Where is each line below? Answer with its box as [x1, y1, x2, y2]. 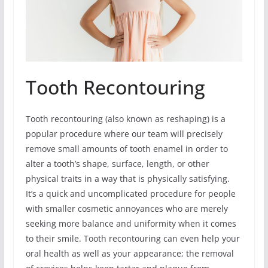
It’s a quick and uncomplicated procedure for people [25, 188, 236, 200]
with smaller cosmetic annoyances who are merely [25, 203, 228, 215]
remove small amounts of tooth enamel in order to [25, 143, 228, 155]
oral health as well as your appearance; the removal [25, 248, 234, 260]
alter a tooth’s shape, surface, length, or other [25, 158, 209, 170]
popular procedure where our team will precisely [25, 128, 223, 140]
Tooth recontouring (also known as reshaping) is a [25, 113, 226, 125]
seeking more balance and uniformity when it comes [25, 218, 236, 230]
